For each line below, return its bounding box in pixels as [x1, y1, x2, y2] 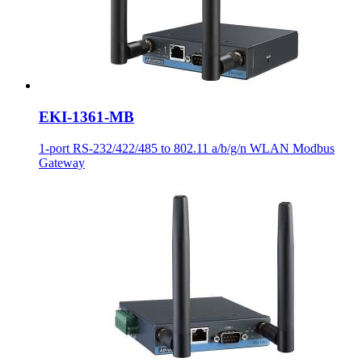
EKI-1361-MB [39, 108, 134, 126]
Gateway [39, 155, 85, 170]
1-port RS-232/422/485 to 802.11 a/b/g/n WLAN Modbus [39, 141, 335, 155]
